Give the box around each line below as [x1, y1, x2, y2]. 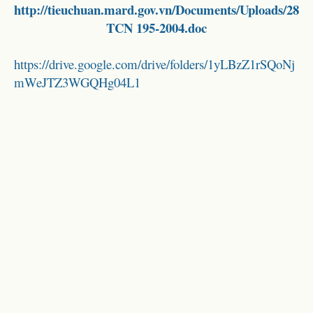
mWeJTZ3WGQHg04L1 [14, 73, 140, 91]
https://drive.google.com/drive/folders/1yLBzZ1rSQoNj [14, 54, 295, 73]
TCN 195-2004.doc [106, 17, 207, 37]
